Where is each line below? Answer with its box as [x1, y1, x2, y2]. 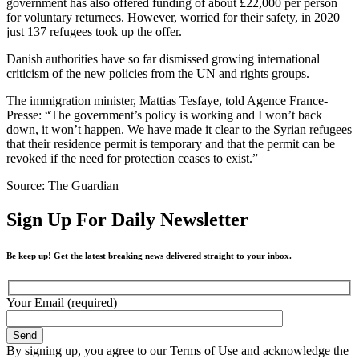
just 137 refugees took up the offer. [6, 24, 182, 38]
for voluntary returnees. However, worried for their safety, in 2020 [6, 10, 340, 24]
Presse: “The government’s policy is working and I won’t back [6, 107, 322, 122]
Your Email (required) [6, 296, 117, 310]
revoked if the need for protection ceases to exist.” [6, 151, 258, 165]
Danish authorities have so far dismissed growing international [6, 51, 320, 66]
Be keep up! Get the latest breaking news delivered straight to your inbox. [6, 250, 292, 260]
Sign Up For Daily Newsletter [6, 208, 248, 230]
